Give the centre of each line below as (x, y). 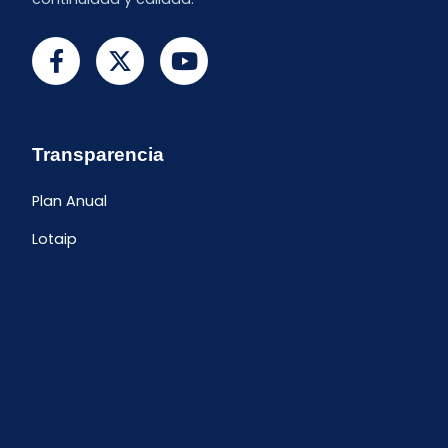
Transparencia (98, 155)
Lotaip (54, 239)
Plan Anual (69, 201)
